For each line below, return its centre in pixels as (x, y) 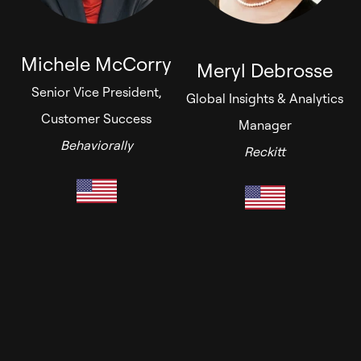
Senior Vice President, (96, 92)
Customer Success (96, 119)
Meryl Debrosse (265, 71)
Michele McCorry (96, 64)
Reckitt (265, 152)
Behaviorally (96, 145)
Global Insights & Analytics (265, 99)
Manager (265, 125)
